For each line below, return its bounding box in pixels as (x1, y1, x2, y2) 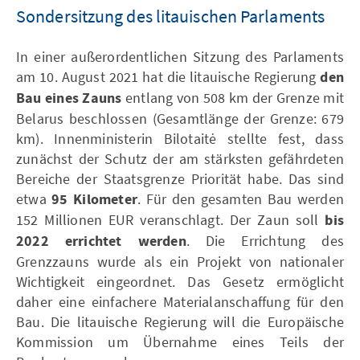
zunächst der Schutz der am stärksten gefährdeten (16, 149, 344, 168)
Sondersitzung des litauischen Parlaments (16, 4, 325, 27)
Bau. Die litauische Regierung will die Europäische (16, 312, 344, 331)
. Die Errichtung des (186, 231, 344, 250)
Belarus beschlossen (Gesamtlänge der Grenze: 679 (16, 108, 344, 128)
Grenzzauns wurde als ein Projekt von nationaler (16, 252, 344, 271)
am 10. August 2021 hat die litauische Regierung (16, 67, 321, 86)
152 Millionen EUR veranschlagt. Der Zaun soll (16, 210, 319, 229)
